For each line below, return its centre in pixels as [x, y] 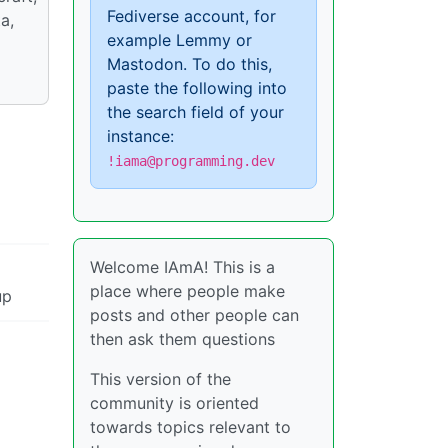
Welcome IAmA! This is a [182, 267]
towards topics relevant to [190, 427]
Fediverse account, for [191, 16]
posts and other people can [194, 315]
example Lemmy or [179, 40]
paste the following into [197, 88]
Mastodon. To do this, [189, 64]
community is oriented [174, 403]
